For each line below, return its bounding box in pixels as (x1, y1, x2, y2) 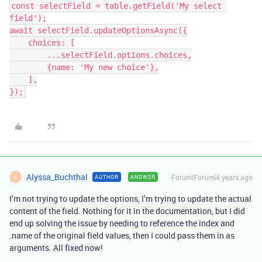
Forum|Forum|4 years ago (171, 173, 253, 182)
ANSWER (130, 173, 156, 181)
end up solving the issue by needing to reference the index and (9, 218, 235, 229)
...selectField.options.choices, (9, 50, 47, 60)
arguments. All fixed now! (9, 242, 103, 253)
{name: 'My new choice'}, (9, 63, 47, 72)
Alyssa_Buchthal (26, 171, 88, 182)
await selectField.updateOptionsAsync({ (9, 26, 187, 35)
